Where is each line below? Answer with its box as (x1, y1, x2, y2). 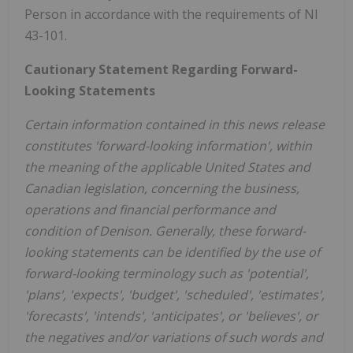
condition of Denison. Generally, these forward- (24, 222, 306, 240)
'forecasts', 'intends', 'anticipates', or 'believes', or (24, 307, 318, 325)
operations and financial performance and (24, 201, 276, 219)
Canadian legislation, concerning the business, (24, 180, 299, 198)
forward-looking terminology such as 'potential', (24, 265, 309, 283)
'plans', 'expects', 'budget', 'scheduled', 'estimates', (24, 286, 325, 304)
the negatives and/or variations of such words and (24, 329, 323, 347)
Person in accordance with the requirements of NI (24, 6, 318, 24)
